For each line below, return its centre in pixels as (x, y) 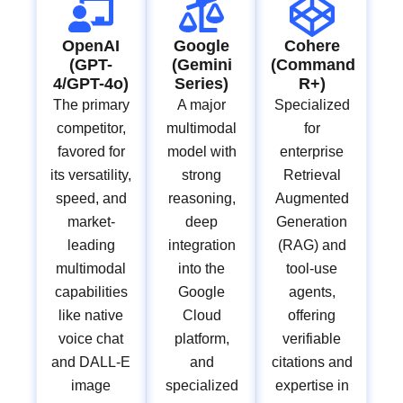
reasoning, (201, 199)
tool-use (312, 269)
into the (201, 269)
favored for (91, 152)
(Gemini (201, 65)
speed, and (91, 199)
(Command (313, 65)
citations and (312, 363)
